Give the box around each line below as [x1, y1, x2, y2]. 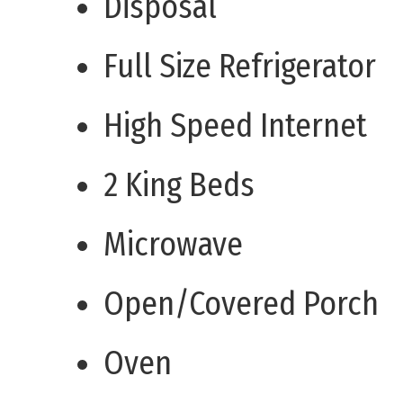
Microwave [103, 225, 243, 265]
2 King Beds [103, 166, 255, 206]
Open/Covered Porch [103, 284, 379, 325]
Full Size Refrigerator [103, 47, 376, 87]
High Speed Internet [103, 106, 367, 147]
